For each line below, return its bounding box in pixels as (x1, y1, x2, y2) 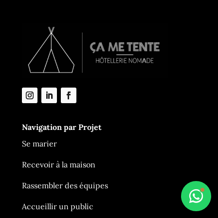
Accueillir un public (21, 201, 93, 211)
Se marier (21, 138, 57, 148)
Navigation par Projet (21, 122, 102, 132)
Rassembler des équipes (21, 180, 108, 190)
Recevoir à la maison (21, 159, 95, 169)
